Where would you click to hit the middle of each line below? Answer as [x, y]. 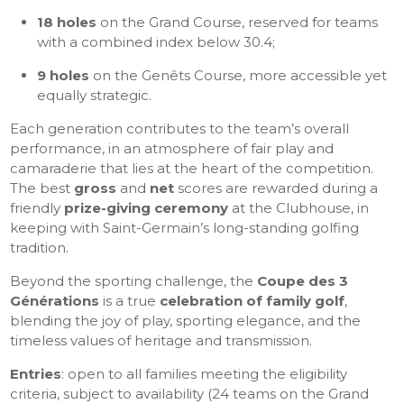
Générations [55, 301]
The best [42, 188]
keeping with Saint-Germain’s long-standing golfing [185, 228]
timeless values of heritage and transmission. [161, 341]
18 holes [67, 23]
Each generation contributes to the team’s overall [180, 129]
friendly [37, 208]
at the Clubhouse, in [299, 208]
